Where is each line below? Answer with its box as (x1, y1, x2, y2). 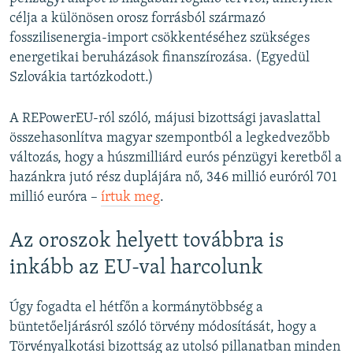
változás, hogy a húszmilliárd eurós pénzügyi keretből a (9, 150, 342, 165)
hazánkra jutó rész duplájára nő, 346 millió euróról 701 (9, 170, 337, 185)
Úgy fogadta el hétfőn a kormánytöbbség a (9, 300, 263, 316)
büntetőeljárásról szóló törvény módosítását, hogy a (9, 320, 317, 336)
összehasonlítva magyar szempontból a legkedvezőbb (9, 131, 330, 146)
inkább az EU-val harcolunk (9, 258, 263, 279)
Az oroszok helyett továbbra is (9, 231, 284, 252)
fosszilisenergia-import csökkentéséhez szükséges (9, 31, 310, 46)
